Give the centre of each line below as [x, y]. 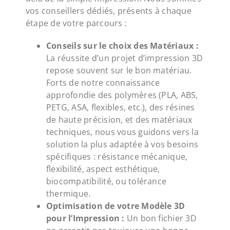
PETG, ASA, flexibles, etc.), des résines [120, 108]
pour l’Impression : [85, 218]
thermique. [68, 194]
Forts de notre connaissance [103, 83]
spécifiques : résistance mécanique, [117, 157]
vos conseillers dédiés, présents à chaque [108, 11]
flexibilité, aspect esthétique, [103, 169]
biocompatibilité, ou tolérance [106, 181]
